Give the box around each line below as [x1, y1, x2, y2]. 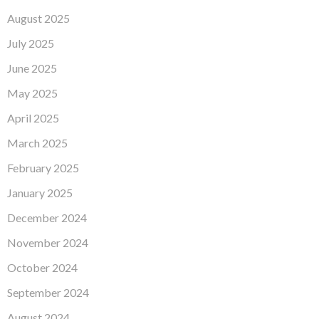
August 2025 [7, 11, 70, 26]
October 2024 [7, 261, 78, 275]
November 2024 [7, 236, 88, 250]
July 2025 [7, 36, 54, 51]
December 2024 [7, 211, 87, 225]
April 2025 [7, 111, 59, 125]
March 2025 [7, 136, 68, 150]
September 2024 [7, 286, 89, 300]
